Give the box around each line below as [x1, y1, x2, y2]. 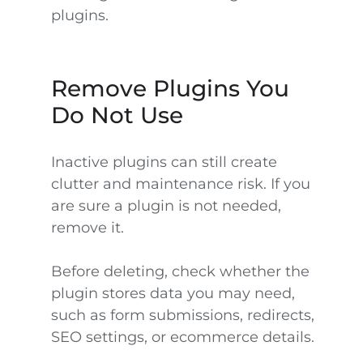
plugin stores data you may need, [50, 284, 295, 302]
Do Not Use [50, 101, 183, 129]
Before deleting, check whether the [50, 263, 310, 280]
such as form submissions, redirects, [50, 306, 314, 324]
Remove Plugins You [50, 75, 289, 102]
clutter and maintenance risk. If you [50, 175, 310, 193]
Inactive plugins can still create [50, 153, 277, 171]
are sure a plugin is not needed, [50, 197, 281, 215]
